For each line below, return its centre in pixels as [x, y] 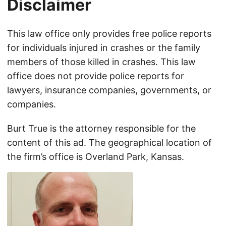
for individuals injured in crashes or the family [104, 48]
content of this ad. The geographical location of [109, 143]
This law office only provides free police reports [109, 34]
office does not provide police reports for [96, 76]
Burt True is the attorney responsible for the [101, 129]
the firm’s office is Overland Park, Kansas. [96, 157]
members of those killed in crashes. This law [101, 62]
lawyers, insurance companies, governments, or [109, 90]
